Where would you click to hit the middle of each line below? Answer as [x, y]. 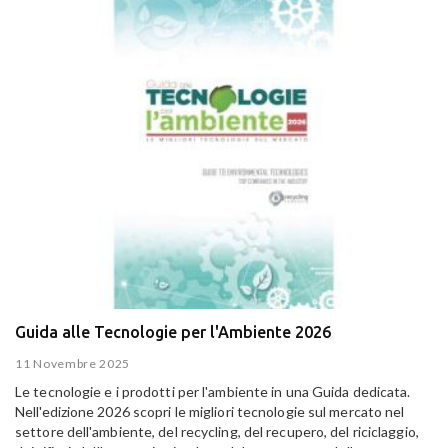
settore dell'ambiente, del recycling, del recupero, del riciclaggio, [217, 431]
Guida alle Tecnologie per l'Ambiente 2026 [173, 332]
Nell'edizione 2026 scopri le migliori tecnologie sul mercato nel [210, 411]
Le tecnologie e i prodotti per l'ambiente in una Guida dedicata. [213, 391]
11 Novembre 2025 [73, 363]
